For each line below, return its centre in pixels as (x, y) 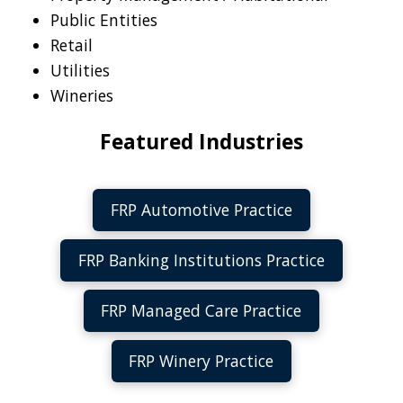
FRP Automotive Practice (201, 210)
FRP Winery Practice (201, 360)
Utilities (80, 70)
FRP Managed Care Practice (201, 310)
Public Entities (103, 19)
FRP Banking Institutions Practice (201, 260)
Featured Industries (201, 141)
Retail (71, 45)
